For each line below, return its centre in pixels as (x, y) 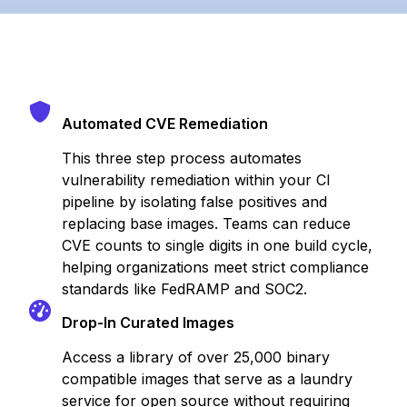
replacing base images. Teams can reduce (206, 223)
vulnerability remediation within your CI (196, 180)
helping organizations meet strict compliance (215, 267)
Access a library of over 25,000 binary (196, 357)
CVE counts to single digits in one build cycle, (217, 245)
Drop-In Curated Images (148, 323)
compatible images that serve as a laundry (207, 379)
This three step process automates (182, 158)
